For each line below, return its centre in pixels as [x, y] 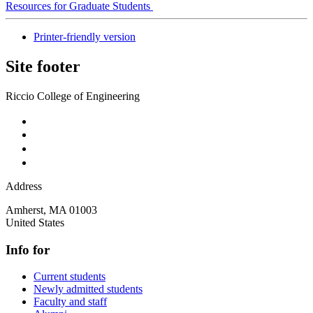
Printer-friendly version [85, 37]
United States [35, 222]
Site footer [43, 67]
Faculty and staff [70, 302]
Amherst [24, 210]
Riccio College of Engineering [73, 96]
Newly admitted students [88, 289]
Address [24, 186]
